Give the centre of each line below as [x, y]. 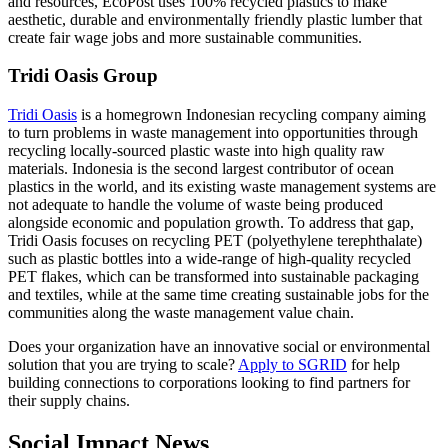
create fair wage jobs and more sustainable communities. [185, 37]
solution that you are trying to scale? [123, 365]
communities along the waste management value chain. [181, 313]
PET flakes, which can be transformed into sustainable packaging [213, 277]
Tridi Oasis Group [83, 76]
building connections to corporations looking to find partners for [209, 383]
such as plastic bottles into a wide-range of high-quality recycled [209, 259]
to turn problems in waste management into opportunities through [213, 133]
